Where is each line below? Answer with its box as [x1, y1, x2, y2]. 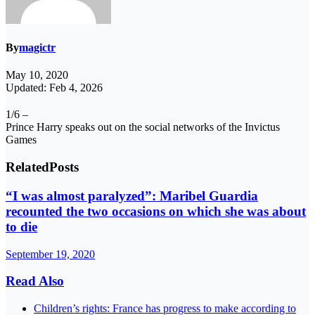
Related [6, 160, 49, 175]
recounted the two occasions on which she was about [6, 203, 306, 219]
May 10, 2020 [6, 69, 68, 82]
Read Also [6, 274, 64, 289]
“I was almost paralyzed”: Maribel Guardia [6, 188, 258, 203]
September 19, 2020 [6, 247, 95, 260]
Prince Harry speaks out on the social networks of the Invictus [6, 121, 280, 134]
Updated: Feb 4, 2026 [6, 82, 103, 94]
